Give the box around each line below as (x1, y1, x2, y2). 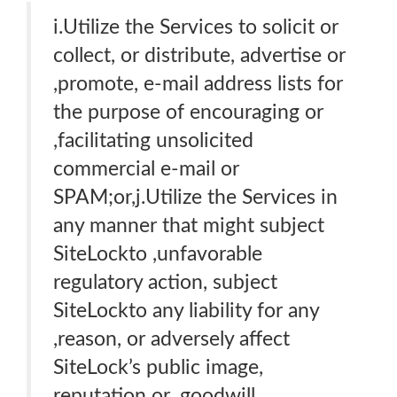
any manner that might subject (53, 215, 324, 236)
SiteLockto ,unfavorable (53, 244, 262, 264)
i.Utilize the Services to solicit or (53, 17, 339, 37)
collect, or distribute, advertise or (53, 45, 346, 66)
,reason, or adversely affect (53, 329, 290, 349)
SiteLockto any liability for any (53, 300, 320, 321)
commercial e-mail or (53, 159, 239, 179)
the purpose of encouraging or (53, 102, 323, 122)
